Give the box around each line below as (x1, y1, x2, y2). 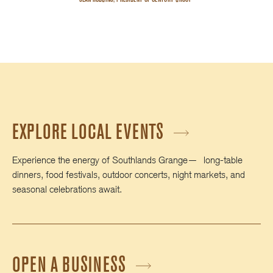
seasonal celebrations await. (12, 183, 122, 196)
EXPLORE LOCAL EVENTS (12, 119, 168, 145)
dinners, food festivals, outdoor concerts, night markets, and (12, 169, 245, 181)
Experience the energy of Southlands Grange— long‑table (12, 154, 243, 166)
